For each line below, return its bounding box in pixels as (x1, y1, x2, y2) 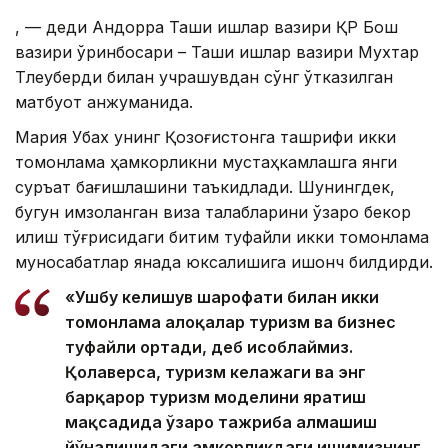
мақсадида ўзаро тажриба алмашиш (65, 412, 377, 433)
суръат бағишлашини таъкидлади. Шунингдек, (15, 177, 395, 198)
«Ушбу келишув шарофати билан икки (65, 287, 379, 308)
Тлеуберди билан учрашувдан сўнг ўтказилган (15, 67, 393, 88)
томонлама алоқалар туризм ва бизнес (65, 312, 396, 333)
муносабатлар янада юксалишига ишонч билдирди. (15, 252, 433, 273)
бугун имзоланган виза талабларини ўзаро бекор (15, 202, 411, 223)
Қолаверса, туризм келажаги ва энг (65, 362, 366, 383)
